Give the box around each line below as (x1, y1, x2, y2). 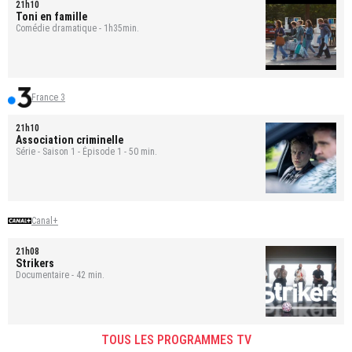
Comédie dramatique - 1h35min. (16, 22, 139, 34)
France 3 (31, 91, 65, 103)
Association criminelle (16, 133, 123, 146)
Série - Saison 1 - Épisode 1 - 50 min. (16, 145, 157, 157)
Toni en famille (16, 9, 87, 23)
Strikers (16, 256, 54, 269)
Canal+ (31, 214, 58, 226)
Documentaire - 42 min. (16, 269, 104, 280)
